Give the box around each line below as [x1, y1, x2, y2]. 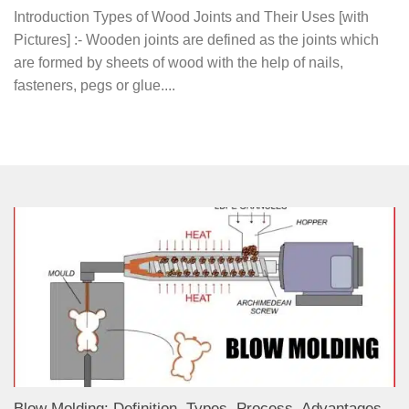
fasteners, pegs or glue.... [14, 78, 175, 94]
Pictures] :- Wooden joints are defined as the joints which [14, 32, 379, 48]
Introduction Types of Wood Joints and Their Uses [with [14, 9, 369, 26]
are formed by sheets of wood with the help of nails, [14, 55, 343, 71]
